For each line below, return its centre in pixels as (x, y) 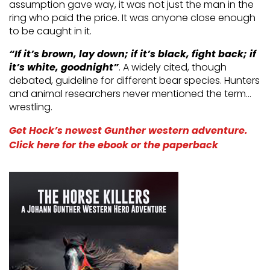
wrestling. (31, 107)
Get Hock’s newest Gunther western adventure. (128, 130)
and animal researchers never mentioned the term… (130, 94)
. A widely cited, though (173, 67)
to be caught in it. (50, 31)
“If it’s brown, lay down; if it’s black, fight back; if (133, 54)
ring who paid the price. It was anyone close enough (132, 18)
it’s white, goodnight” (64, 67)
